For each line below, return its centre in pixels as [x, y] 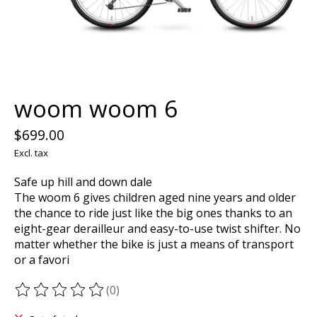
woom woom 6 [96, 109]
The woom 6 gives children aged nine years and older [155, 198]
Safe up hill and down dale [83, 182]
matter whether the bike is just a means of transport [154, 244]
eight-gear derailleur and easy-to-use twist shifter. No [157, 229]
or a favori [42, 260]
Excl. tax [31, 153]
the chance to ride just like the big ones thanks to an [153, 213]
